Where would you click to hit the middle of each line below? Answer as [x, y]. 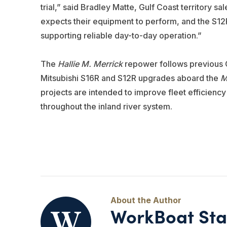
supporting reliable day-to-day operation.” [121, 36]
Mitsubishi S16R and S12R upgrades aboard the [130, 78]
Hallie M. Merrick [90, 64]
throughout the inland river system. [106, 107]
